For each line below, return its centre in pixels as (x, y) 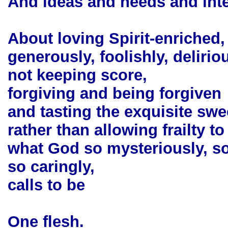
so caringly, (51, 167)
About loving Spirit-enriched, (116, 38)
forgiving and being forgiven (115, 93)
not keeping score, (77, 75)
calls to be (46, 185)
